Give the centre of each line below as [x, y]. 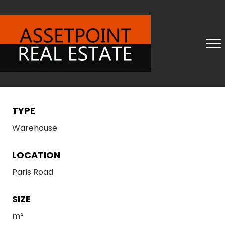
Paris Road [33, 172]
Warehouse [35, 128]
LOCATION [36, 155]
